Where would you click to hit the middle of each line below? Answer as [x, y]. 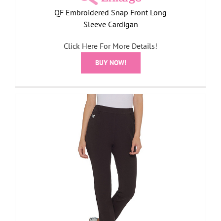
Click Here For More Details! [110, 46]
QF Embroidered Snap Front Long [110, 12]
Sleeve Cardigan [110, 24]
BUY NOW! [110, 62]
